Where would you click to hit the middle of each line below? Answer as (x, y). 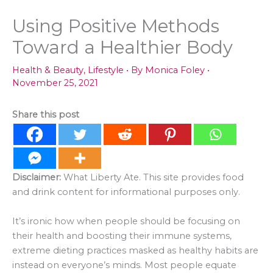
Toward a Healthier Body (122, 48)
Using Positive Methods (116, 26)
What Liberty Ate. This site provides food (154, 178)
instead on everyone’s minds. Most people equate (124, 265)
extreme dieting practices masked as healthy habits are (135, 250)
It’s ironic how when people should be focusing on (126, 221)
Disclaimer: (38, 178)
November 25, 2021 (55, 83)
